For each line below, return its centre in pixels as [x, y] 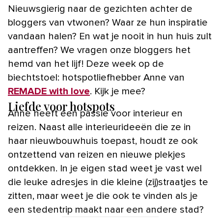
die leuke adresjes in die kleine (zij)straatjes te [108, 182]
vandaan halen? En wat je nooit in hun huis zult [110, 36]
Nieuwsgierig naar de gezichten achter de [12, 9]
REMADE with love [49, 91]
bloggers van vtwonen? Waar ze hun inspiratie [108, 23]
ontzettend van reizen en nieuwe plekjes [97, 155]
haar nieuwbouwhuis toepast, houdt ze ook [103, 141]
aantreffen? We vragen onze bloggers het [99, 50]
